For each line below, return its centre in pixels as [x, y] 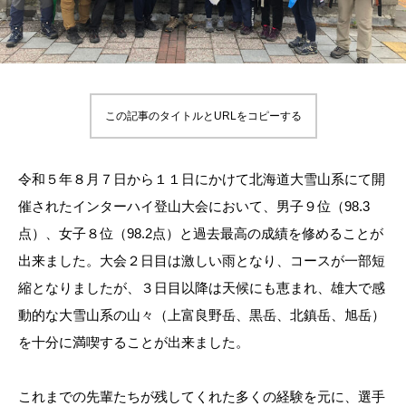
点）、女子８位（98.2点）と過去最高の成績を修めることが [201, 234]
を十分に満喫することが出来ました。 [134, 343]
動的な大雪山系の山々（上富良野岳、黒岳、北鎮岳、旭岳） [202, 315]
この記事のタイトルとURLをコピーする [203, 116]
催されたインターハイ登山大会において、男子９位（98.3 [194, 207]
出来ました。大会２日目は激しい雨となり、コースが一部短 [202, 261]
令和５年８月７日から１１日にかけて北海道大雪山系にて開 [202, 179]
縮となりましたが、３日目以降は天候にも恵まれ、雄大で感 [202, 288]
